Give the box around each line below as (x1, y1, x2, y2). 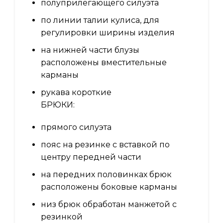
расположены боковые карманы (41, 182, 177, 192)
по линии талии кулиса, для (41, 15, 159, 25)
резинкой (41, 212, 83, 222)
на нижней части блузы (41, 45, 139, 55)
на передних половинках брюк (41, 170, 172, 180)
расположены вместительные (41, 58, 167, 68)
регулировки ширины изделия (41, 28, 175, 38)
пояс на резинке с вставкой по (41, 140, 170, 150)
